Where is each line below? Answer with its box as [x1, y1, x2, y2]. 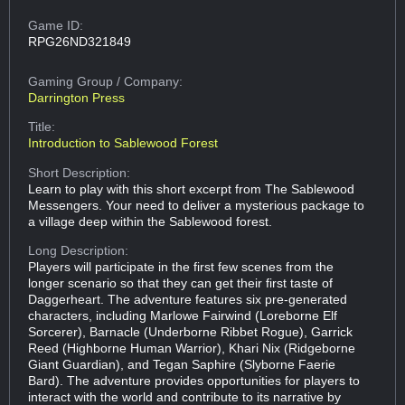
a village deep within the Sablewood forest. [28, 213, 273, 229]
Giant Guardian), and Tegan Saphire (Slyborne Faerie [28, 357, 336, 372]
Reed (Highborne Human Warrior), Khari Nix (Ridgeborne [28, 341, 356, 356]
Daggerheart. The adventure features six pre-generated [28, 292, 348, 307]
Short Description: [28, 165, 131, 180]
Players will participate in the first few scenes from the [28, 259, 334, 275]
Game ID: [28, 17, 84, 33]
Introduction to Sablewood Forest [28, 136, 219, 151]
